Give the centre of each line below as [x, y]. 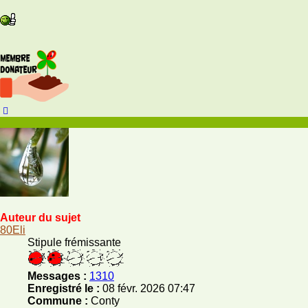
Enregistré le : [64, 289]
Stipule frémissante [74, 243]
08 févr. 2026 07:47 [147, 289]
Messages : [57, 276]
